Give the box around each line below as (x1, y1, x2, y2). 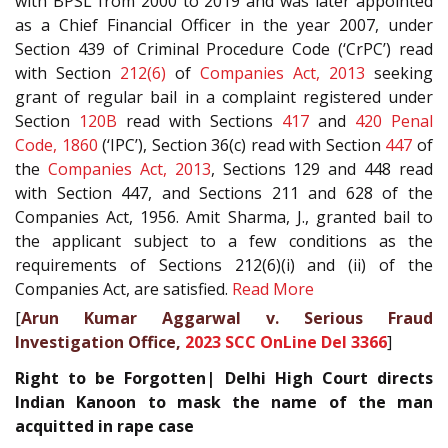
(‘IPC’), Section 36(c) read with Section (97, 133, 386, 156)
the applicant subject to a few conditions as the (15, 229, 433, 252)
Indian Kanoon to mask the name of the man (15, 391, 433, 414)
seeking (365, 61, 433, 84)
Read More (232, 277, 314, 300)
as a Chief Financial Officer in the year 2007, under (15, 13, 433, 36)
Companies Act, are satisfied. (15, 277, 232, 300)
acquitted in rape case (15, 415, 194, 438)
